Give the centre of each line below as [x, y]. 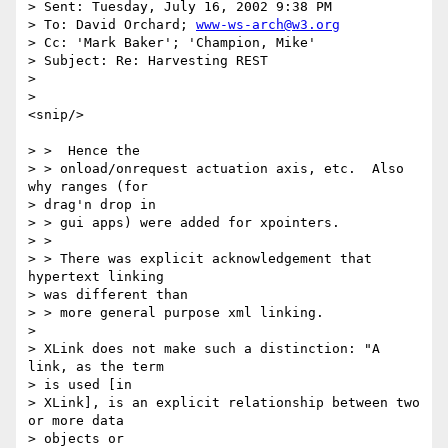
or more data [76, 421]
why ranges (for [88, 187]
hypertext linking [96, 277]
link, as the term [96, 367]
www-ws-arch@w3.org [268, 25]
